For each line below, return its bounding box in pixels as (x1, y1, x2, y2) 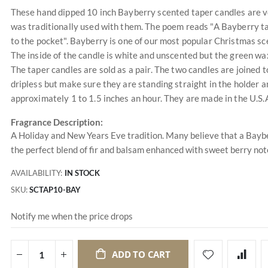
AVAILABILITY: (10, 168, 62, 178)
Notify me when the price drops (10, 210, 133, 221)
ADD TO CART (112, 248, 170, 261)
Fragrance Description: (10, 117, 103, 127)
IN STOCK (64, 168, 100, 178)
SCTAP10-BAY (29, 185, 81, 195)
